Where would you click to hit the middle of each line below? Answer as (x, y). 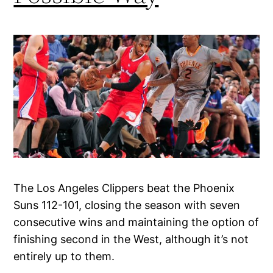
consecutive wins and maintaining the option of (136, 222)
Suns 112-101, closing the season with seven (127, 205)
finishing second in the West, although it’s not (131, 239)
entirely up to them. (64, 256)
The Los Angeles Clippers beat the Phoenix (124, 188)
